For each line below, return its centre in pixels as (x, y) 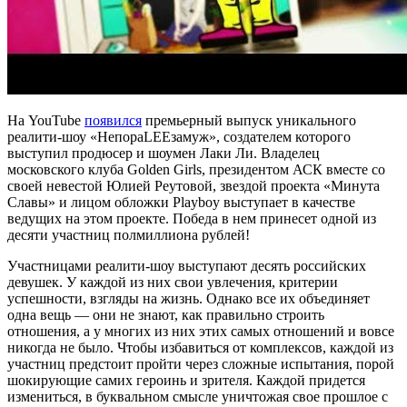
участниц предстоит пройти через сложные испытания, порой (201, 364)
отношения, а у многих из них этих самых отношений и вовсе (201, 332)
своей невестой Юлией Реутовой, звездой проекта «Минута (194, 186)
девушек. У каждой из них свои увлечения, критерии (173, 283)
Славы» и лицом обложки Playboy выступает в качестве (181, 203)
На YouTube (46, 121)
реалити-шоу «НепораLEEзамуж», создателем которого (179, 137)
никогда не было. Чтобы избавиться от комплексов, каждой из (200, 348)
